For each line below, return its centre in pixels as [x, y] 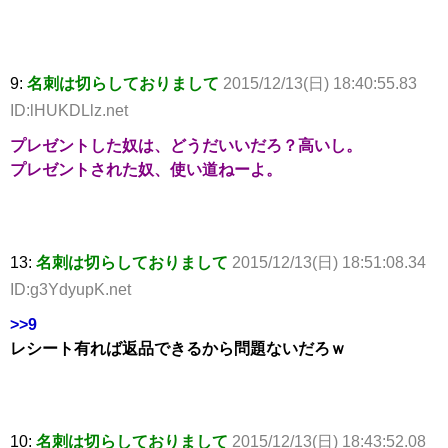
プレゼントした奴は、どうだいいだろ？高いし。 [186, 146]
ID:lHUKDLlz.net [69, 111]
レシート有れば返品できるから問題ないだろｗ [178, 349]
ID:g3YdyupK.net [70, 290]
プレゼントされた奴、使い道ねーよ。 [146, 170]
